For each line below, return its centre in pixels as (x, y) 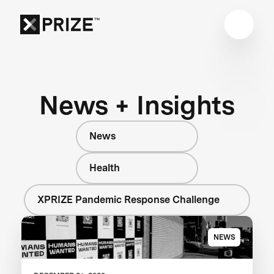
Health (105, 168)
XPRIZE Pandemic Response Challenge (129, 199)
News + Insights (137, 105)
